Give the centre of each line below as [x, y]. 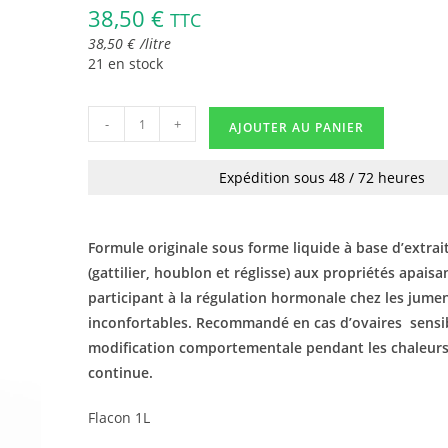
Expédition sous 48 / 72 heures [322, 177]
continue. [121, 372]
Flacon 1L [119, 417]
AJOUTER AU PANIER [297, 127]
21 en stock [126, 63]
